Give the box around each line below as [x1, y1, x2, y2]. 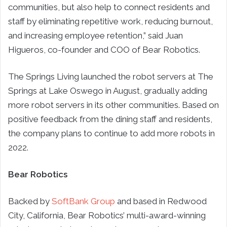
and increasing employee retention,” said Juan [8, 30, 183, 41]
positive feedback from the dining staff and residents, [8, 113, 212, 124]
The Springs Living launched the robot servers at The [8, 71, 213, 82]
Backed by [8, 196, 52, 206]
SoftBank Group [52, 196, 115, 206]
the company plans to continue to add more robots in [8, 128, 215, 138]
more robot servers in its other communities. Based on [8, 99, 219, 110]
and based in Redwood [115, 196, 207, 206]
